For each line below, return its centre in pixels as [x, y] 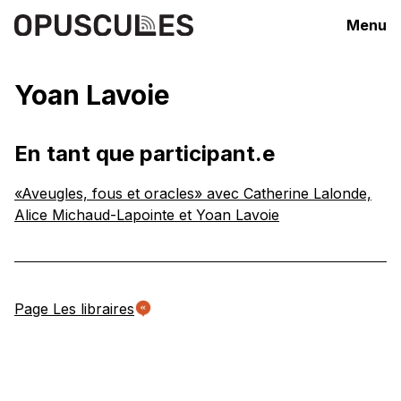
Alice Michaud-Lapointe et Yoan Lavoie [147, 215]
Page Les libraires [74, 309]
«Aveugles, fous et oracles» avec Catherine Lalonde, [193, 193]
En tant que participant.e [145, 154]
